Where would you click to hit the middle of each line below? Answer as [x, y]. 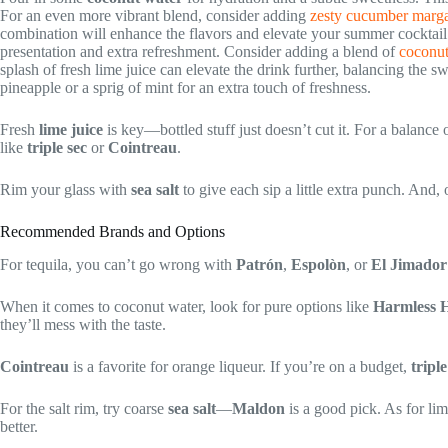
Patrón [259, 264]
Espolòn [318, 264]
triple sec [57, 147]
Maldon [258, 408]
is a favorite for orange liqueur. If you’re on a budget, [240, 366]
